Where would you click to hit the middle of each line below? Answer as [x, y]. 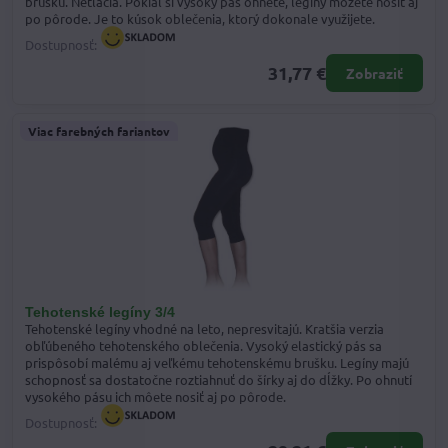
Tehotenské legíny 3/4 [100, 311]
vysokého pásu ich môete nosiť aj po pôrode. [155, 396]
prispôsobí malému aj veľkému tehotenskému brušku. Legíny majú [217, 362]
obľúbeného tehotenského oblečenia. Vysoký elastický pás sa [203, 345]
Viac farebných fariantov [99, 130]
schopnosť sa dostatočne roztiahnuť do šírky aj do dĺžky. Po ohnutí [218, 379]
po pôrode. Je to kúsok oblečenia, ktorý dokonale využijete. [200, 19]
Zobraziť [374, 72]
